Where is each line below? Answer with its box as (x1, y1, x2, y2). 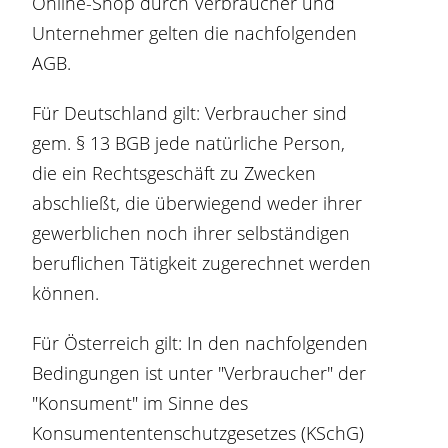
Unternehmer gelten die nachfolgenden (32, 21, 358, 45)
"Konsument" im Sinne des (32, 391, 249, 415)
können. (32, 281, 100, 305)
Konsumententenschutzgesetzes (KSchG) (32, 421, 365, 445)
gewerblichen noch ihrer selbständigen (32, 221, 351, 245)
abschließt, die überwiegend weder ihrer (32, 191, 363, 215)
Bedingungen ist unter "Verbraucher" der (32, 361, 367, 385)
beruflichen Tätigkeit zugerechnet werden (32, 251, 372, 275)
